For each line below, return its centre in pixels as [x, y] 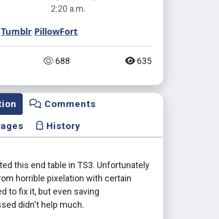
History [62, 126]
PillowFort [56, 31]
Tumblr [16, 31]
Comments [69, 104]
